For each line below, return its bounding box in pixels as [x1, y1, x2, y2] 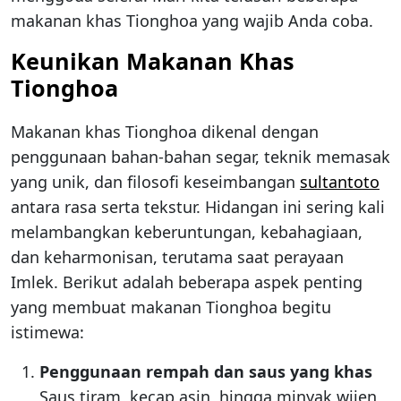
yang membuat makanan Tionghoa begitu [11, 296, 331, 319]
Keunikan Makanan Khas [11, 46, 294, 77]
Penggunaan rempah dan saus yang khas [39, 361, 372, 383]
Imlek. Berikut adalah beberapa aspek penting [11, 271, 363, 294]
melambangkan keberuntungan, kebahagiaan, [11, 221, 363, 243]
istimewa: [11, 321, 84, 344]
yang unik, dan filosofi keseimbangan [11, 171, 300, 193]
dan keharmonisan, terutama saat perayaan [11, 246, 344, 269]
